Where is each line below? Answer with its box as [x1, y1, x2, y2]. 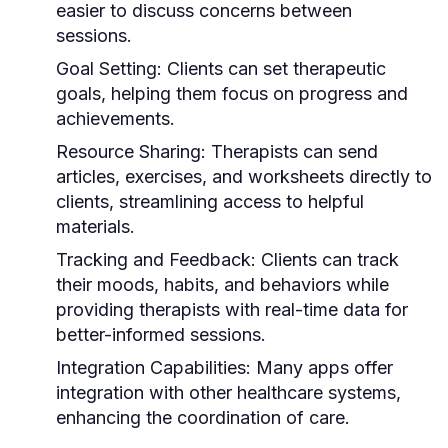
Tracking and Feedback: [56, 248, 256, 270]
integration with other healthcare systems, [56, 381, 401, 403]
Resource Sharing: [56, 140, 206, 162]
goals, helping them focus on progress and [56, 82, 408, 104]
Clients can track [256, 248, 399, 270]
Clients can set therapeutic [162, 57, 386, 79]
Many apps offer [251, 356, 393, 378]
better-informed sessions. [56, 323, 266, 345]
